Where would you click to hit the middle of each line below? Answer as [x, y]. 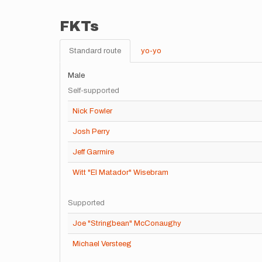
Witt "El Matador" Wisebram [120, 173]
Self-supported [94, 91]
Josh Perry [91, 132]
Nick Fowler [92, 111]
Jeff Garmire [93, 152]
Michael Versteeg [102, 244]
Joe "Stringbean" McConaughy [127, 223]
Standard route [95, 51]
